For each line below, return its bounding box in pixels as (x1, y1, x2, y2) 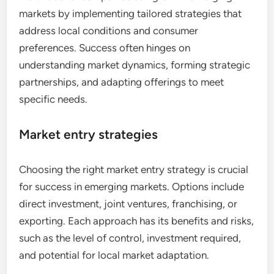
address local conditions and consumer (19, 24, 199, 37)
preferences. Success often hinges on (19, 42, 191, 54)
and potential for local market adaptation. (19, 249, 210, 262)
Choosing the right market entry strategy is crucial (19, 163, 249, 176)
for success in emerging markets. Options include (19, 180, 245, 193)
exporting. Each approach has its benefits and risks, (19, 215, 254, 228)
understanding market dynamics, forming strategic (19, 59, 251, 72)
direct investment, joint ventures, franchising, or (19, 198, 238, 210)
